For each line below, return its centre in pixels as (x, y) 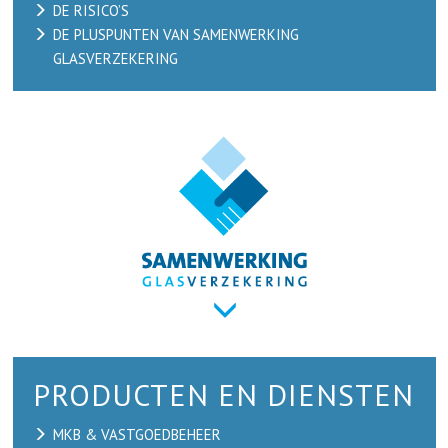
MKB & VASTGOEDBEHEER (137, 434)
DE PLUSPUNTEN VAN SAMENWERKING (176, 34)
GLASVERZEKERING (115, 58)
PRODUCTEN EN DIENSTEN (223, 394)
